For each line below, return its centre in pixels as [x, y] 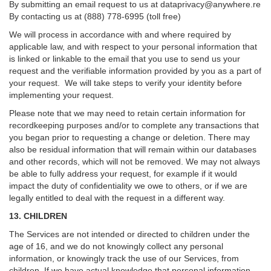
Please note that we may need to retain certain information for [127, 113]
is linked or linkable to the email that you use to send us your [125, 59]
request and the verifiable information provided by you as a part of [135, 71]
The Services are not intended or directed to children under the [129, 234]
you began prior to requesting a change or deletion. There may [129, 137]
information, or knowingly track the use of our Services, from [124, 258]
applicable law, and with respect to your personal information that [133, 47]
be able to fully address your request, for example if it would [123, 174]
